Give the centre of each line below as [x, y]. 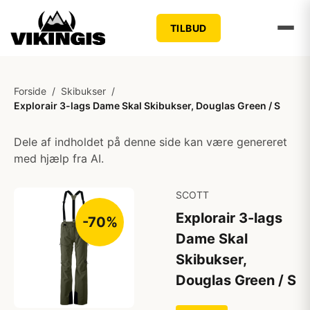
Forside [30, 91]
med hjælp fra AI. [59, 158]
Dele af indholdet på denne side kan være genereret [151, 142]
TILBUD [188, 28]
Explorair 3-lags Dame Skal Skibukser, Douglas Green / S [147, 106]
